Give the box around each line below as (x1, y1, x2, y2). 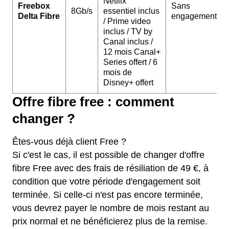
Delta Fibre (18, 12, 60, 21)
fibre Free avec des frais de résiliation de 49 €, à (12, 163, 209, 174)
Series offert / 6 (103, 58, 157, 67)
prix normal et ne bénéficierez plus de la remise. (12, 216, 208, 227)
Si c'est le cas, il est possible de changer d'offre (12, 150, 204, 161)
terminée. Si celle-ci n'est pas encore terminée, (12, 190, 203, 200)
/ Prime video (103, 17, 151, 26)
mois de (103, 68, 132, 77)
